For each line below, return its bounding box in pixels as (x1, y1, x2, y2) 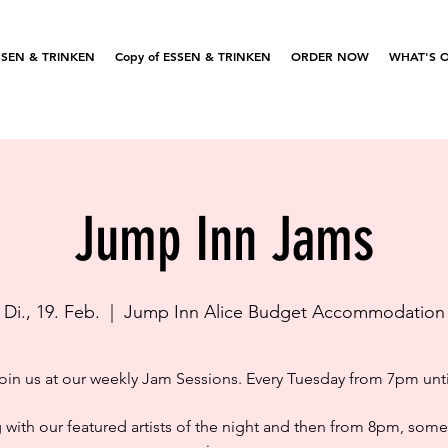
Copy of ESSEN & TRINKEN (114, 48, 271, 64)
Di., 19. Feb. (3, 301, 100, 323)
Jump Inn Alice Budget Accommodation (123, 301, 445, 323)
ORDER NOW (290, 48, 369, 64)
